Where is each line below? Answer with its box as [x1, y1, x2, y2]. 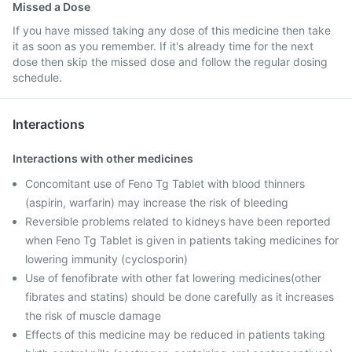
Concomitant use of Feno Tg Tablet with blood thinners [25, 177, 305, 190]
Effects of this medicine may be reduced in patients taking [25, 328, 325, 341]
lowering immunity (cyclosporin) [25, 252, 188, 266]
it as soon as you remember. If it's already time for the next [13, 39, 313, 53]
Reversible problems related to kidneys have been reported [25, 214, 331, 228]
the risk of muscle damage [25, 309, 161, 322]
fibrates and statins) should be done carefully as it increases [25, 290, 334, 303]
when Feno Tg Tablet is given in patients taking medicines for [25, 233, 339, 247]
